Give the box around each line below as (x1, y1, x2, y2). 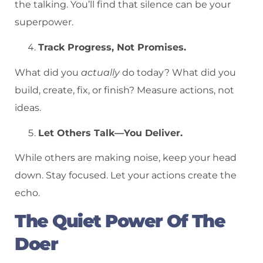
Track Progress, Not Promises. (38, 42, 186, 53)
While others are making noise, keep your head (15, 152, 237, 164)
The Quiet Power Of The (15, 210, 225, 232)
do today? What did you (120, 66, 236, 78)
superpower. (15, 16, 73, 28)
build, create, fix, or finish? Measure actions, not (15, 84, 234, 96)
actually (81, 66, 120, 78)
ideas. (15, 102, 41, 113)
